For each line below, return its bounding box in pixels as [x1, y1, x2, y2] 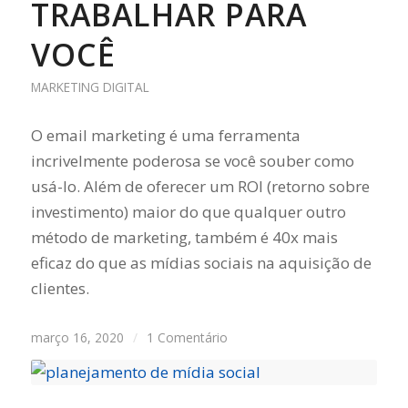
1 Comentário [146, 328, 228, 346]
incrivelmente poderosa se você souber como [30, 149, 354, 171]
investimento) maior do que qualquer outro [30, 200, 346, 222]
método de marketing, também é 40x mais [30, 226, 338, 248]
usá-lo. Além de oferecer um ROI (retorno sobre [30, 175, 370, 197]
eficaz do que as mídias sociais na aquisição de [30, 251, 372, 273]
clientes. [30, 277, 89, 299]
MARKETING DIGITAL [30, 77, 149, 96]
